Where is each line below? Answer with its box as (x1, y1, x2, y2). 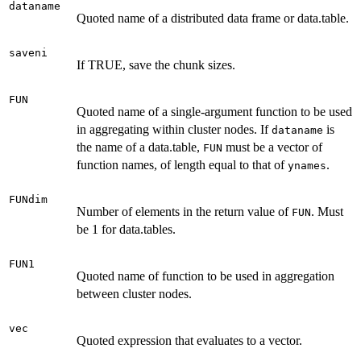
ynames (288, 160, 326, 172)
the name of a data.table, (77, 140, 203, 154)
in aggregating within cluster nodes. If (77, 122, 272, 136)
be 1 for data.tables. (77, 222, 176, 236)
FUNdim (9, 193, 48, 205)
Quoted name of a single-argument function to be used (77, 105, 352, 118)
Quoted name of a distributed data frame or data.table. (77, 11, 349, 25)
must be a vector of (222, 140, 322, 154)
